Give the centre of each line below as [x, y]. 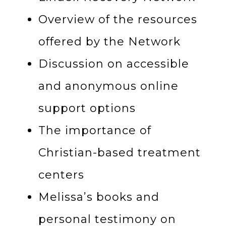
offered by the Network [109, 42]
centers [61, 175]
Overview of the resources [118, 19]
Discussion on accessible [114, 64]
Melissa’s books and [99, 197]
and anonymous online [108, 86]
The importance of [95, 130]
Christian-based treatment [120, 153]
